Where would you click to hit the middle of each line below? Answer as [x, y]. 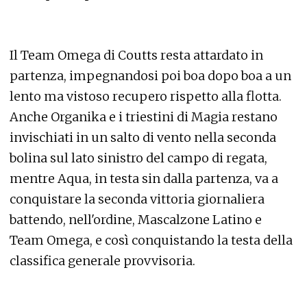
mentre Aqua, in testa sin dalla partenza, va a [144, 179]
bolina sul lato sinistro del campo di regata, [138, 158]
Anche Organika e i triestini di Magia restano [144, 117]
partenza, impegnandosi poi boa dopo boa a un [150, 76]
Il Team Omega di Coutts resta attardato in [136, 55]
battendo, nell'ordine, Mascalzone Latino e [136, 220]
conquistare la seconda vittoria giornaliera [137, 199]
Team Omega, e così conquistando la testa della [151, 240]
